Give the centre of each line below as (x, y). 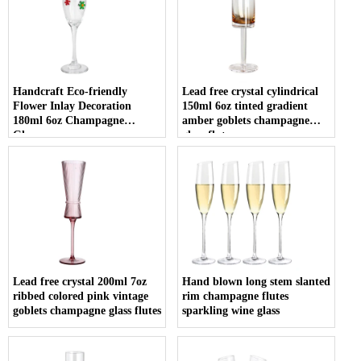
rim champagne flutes (236, 296)
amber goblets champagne (246, 120)
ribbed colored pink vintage (81, 296)
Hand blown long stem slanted (257, 281)
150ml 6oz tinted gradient (245, 106)
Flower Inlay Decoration (72, 106)
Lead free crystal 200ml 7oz (80, 281)
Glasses (30, 135)
